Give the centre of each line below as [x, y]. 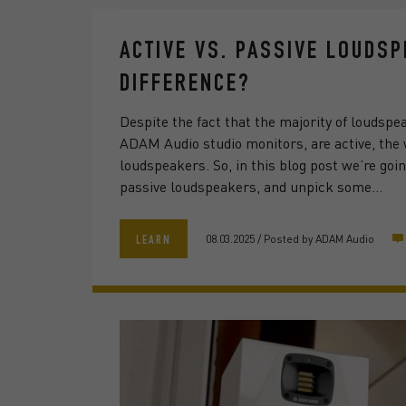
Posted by [288, 238]
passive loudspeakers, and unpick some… [251, 186]
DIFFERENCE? [185, 85]
